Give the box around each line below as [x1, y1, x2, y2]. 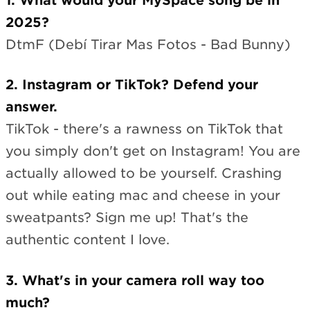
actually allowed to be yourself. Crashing [6, 165, 282, 182]
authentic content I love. [6, 232, 170, 248]
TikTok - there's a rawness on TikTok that [6, 121, 283, 138]
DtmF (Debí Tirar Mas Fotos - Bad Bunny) [6, 36, 291, 53]
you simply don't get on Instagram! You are [6, 143, 300, 160]
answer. [6, 99, 57, 116]
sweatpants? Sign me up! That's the [6, 210, 248, 226]
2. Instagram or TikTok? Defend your [6, 77, 258, 93]
